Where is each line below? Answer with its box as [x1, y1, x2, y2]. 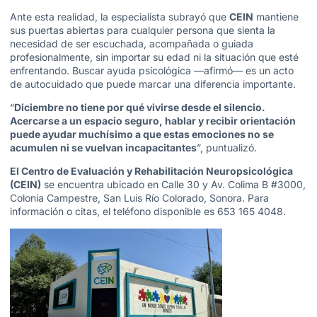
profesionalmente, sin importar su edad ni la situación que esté [10, 50, 299, 63]
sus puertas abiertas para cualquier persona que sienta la [10, 23, 275, 36]
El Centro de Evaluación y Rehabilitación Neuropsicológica [10, 165, 293, 178]
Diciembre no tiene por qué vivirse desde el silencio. [14, 101, 265, 114]
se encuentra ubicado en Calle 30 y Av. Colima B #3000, [41, 178, 306, 191]
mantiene [253, 10, 299, 23]
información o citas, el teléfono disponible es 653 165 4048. [10, 205, 286, 218]
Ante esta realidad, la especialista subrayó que [10, 10, 229, 23]
